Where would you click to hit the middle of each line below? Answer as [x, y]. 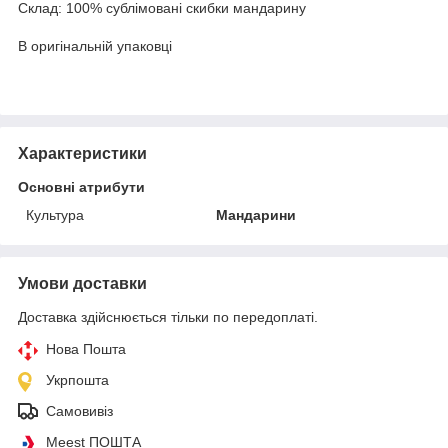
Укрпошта [77, 379]
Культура [55, 214]
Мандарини [256, 214]
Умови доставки [82, 283]
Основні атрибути [81, 186]
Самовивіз [79, 410]
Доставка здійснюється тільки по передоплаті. [168, 316]
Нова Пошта [86, 348]
